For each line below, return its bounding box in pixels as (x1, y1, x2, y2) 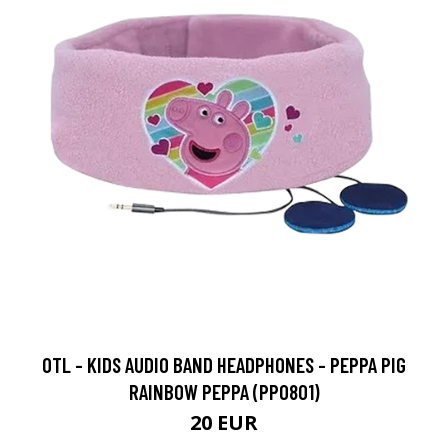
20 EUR (190, 409, 258, 437)
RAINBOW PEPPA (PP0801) (128, 379, 320, 405)
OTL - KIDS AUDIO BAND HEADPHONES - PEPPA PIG (42, 352, 406, 378)
